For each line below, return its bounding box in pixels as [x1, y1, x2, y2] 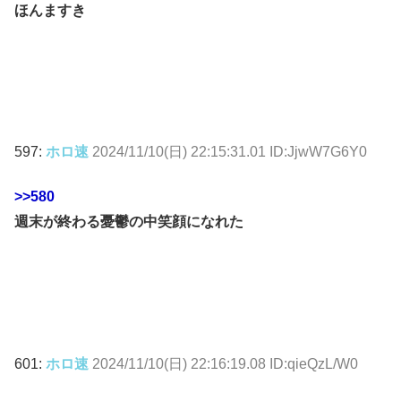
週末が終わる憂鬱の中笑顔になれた [14, 214, 243, 230]
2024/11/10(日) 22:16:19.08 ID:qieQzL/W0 [92, 355, 358, 371]
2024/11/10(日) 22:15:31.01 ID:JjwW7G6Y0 [92, 143, 367, 159]
